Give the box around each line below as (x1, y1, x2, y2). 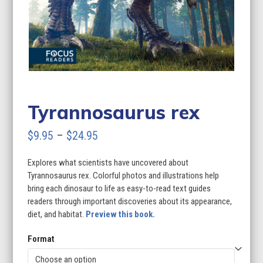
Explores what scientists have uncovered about (28, 157, 189, 168)
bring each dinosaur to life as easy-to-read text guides (28, 183, 211, 194)
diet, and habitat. (28, 208, 86, 220)
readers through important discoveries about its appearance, (28, 195, 232, 207)
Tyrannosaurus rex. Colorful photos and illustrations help (28, 170, 220, 181)
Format (28, 233, 55, 244)
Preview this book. (86, 208, 156, 220)
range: (97, 145, 126, 160)
